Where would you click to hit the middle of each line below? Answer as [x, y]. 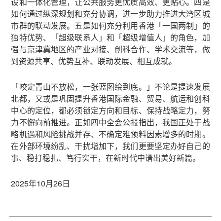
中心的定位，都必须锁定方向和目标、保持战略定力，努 [110, 110]
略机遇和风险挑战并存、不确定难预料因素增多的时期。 [110, 134]
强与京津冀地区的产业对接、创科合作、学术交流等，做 [110, 49]
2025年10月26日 [41, 183]
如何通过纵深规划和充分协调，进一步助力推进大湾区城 [110, 13]
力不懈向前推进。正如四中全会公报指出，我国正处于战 [110, 122]
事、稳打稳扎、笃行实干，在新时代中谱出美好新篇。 [106, 157]
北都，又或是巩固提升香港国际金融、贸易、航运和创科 [110, 98]
